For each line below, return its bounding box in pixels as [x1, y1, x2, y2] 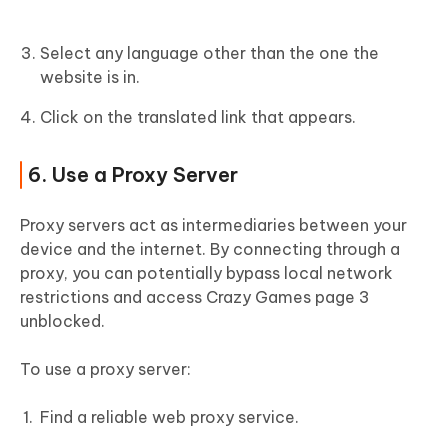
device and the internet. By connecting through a [20, 239, 400, 260]
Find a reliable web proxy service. [40, 407, 299, 428]
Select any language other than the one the [40, 43, 379, 64]
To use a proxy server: [20, 359, 191, 380]
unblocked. [20, 311, 105, 332]
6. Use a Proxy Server [28, 162, 238, 188]
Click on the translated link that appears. [40, 107, 356, 128]
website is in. [40, 67, 140, 88]
